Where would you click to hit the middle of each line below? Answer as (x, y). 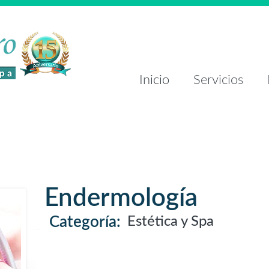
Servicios (218, 80)
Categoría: (85, 222)
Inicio (154, 80)
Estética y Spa (171, 222)
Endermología (121, 198)
